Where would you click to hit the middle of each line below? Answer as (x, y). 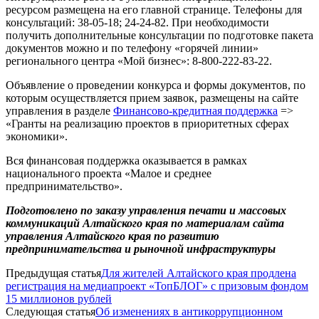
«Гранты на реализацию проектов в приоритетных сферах (147, 123)
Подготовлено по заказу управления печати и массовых (146, 210)
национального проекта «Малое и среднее (109, 173)
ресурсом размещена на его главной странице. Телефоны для (154, 9)
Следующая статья (51, 311)
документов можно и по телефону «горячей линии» (132, 48)
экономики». (37, 136)
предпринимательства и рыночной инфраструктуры (141, 249)
